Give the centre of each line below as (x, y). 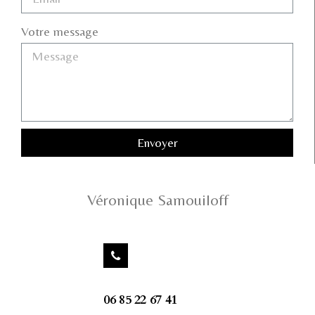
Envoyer (157, 143)
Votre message (60, 32)
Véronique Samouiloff (157, 200)
